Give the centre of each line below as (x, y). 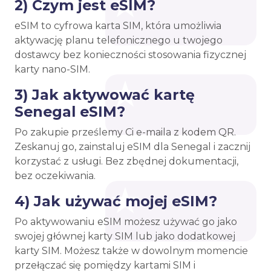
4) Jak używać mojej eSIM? (116, 201)
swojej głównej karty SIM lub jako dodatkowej (125, 236)
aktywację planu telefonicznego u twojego (119, 40)
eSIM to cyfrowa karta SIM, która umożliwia (118, 26)
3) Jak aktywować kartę (105, 95)
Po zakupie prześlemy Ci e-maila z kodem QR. (125, 132)
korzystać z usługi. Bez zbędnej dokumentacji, (126, 161)
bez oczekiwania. (55, 176)
